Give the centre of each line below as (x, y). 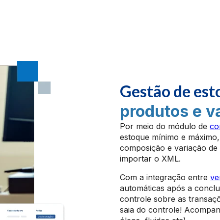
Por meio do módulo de (165, 126)
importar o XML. (150, 159)
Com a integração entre (165, 177)
